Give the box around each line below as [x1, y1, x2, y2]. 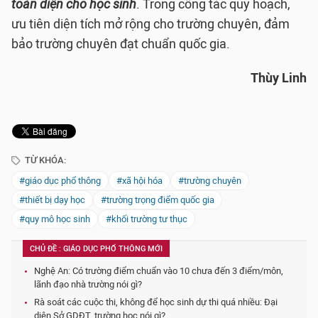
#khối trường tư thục [106, 214, 187, 224]
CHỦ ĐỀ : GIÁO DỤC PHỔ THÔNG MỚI [30, 244, 163, 253]
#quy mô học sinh [19, 214, 90, 224]
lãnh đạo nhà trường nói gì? [34, 279, 142, 290]
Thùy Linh [251, 70, 307, 86]
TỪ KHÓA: [23, 155, 66, 165]
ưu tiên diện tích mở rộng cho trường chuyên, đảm [11, 16, 290, 32]
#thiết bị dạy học [19, 194, 85, 205]
